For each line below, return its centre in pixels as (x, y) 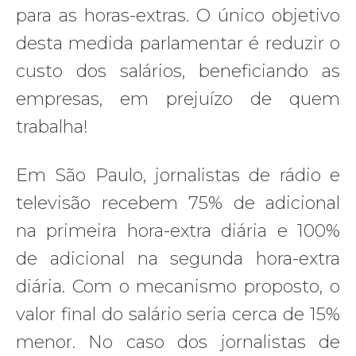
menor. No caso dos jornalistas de (178, 342)
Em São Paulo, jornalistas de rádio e (178, 175)
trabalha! (52, 126)
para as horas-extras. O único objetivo (178, 15)
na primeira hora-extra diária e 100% (178, 230)
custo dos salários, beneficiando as (178, 71)
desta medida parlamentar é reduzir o (178, 43)
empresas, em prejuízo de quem (178, 99)
